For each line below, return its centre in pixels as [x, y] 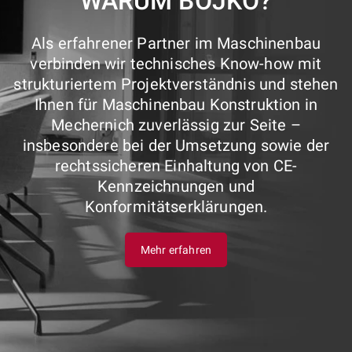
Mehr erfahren [176, 250]
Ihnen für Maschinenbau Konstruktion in [176, 105]
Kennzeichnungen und [176, 187]
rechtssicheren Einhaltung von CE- [176, 166]
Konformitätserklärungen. [176, 207]
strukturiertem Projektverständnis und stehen [176, 84]
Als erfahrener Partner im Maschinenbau [176, 44]
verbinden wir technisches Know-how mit [176, 64]
